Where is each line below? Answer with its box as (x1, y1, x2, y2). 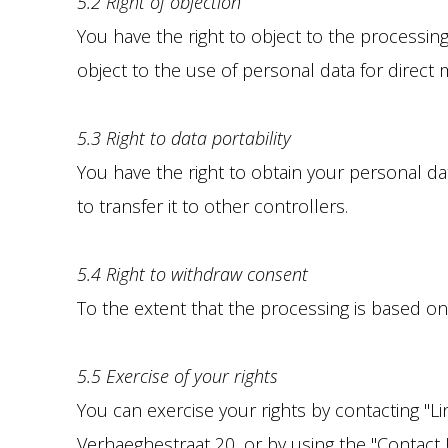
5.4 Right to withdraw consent (77, 262, 308, 286)
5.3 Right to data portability (77, 126, 291, 150)
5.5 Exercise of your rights (77, 364, 278, 388)
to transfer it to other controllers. (77, 194, 348, 218)
